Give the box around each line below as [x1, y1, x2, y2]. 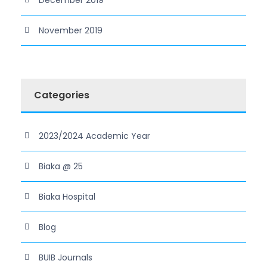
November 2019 [39, 24, 103, 36]
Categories [34, 88, 89, 102]
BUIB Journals [39, 251, 92, 263]
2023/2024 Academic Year [39, 129, 150, 142]
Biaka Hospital [39, 190, 95, 203]
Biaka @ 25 [39, 160, 83, 172]
